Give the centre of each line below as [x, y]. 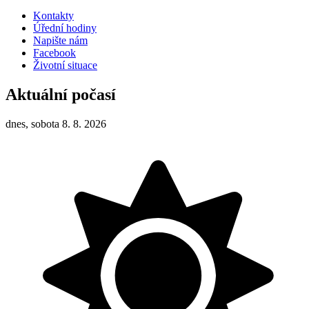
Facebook [54, 53]
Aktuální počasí [61, 95]
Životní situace [65, 66]
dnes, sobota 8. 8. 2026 [56, 124]
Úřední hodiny [65, 28]
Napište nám [60, 41]
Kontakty [53, 16]
